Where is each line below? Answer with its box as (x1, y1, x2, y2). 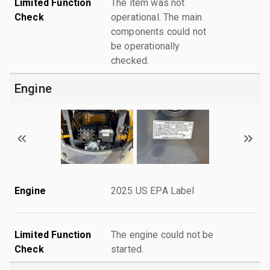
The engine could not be (111, 228, 214, 240)
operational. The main (111, 11, 202, 23)
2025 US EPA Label (111, 184, 195, 196)
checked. (111, 54, 149, 66)
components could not (111, 25, 206, 37)
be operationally (111, 40, 180, 52)
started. (111, 243, 144, 255)
